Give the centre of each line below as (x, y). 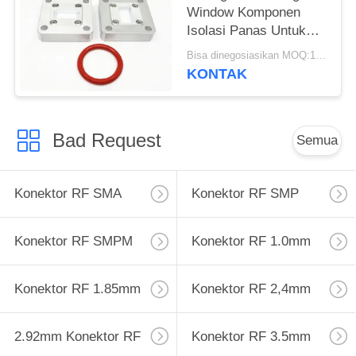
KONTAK (217, 74)
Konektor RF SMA (68, 194)
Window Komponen (244, 12)
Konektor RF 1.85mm (77, 289)
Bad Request (106, 140)
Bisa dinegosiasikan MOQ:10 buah (321, 56)
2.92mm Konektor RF (77, 336)
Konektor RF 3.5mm (251, 336)
